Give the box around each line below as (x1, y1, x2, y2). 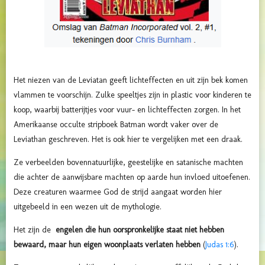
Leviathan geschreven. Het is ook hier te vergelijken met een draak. (14, 134, 243, 144)
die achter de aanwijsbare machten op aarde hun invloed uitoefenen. (14, 172, 250, 182)
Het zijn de (14, 224, 53, 235)
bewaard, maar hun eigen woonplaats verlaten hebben (14, 239, 201, 250)
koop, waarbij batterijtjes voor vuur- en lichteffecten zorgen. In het (14, 104, 241, 115)
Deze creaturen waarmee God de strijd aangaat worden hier (14, 186, 222, 197)
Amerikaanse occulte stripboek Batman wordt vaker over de (14, 119, 218, 130)
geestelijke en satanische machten (128, 157, 243, 167)
